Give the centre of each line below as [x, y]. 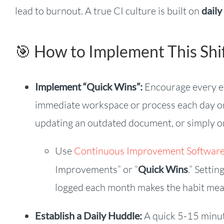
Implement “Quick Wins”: [88, 87]
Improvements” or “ [96, 169]
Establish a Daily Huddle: [88, 216]
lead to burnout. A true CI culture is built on [108, 10]
